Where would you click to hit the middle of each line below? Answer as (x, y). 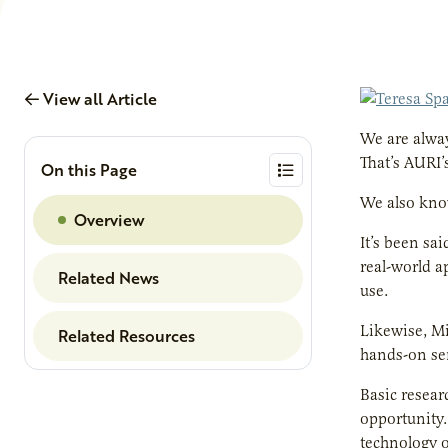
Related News (108, 277)
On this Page (89, 170)
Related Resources (126, 335)
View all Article (98, 98)
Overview (109, 219)
